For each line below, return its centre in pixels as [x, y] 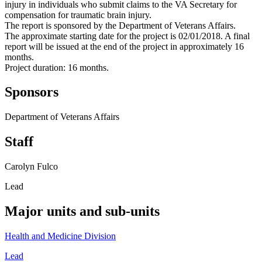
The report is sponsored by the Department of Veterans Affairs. [120, 25]
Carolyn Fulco [31, 167]
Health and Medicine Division [60, 236]
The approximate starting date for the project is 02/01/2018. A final [127, 36]
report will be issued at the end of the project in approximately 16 [124, 46]
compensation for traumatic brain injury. [78, 15]
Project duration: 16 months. [57, 67]
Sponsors [32, 92]
